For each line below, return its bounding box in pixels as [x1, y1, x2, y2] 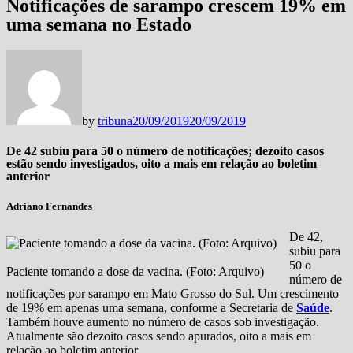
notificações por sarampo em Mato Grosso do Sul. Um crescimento [6, 287, 339, 301]
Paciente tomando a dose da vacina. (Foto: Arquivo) [6, 265, 264, 279]
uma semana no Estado [6, 13, 191, 35]
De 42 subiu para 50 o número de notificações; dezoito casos [6, 144, 324, 158]
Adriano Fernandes [6, 200, 92, 213]
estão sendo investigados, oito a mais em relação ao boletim [6, 157, 317, 171]
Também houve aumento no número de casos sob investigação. [6, 315, 319, 329]
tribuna [98, 113, 132, 128]
